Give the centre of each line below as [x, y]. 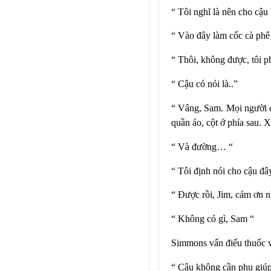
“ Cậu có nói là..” [204, 84]
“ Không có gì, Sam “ [213, 219]
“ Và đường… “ [202, 146]
